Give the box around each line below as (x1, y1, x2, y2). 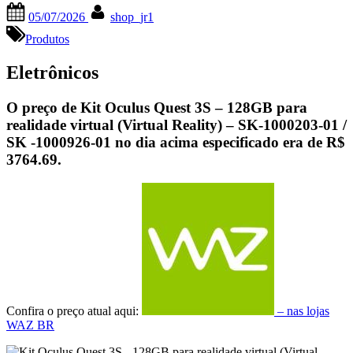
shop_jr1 (110, 9, 154, 24)
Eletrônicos (6, 61, 98, 83)
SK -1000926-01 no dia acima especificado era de (6, 133, 326, 150)
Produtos (25, 32, 69, 46)
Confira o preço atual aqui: (6, 304, 142, 318)
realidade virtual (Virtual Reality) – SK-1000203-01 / (6, 116, 347, 133)
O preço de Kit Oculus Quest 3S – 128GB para (6, 98, 307, 116)
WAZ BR (6, 318, 54, 333)
